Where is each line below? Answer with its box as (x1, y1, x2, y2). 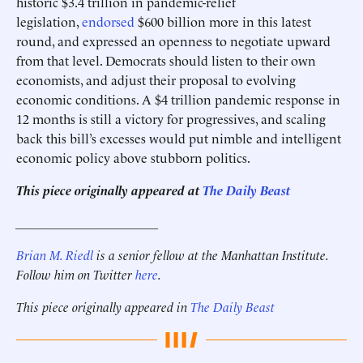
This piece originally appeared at (16, 181, 203, 199)
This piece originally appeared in (16, 297, 190, 315)
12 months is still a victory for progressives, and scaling (16, 109, 326, 127)
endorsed (82, 12, 135, 30)
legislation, (16, 12, 82, 30)
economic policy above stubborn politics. (16, 148, 250, 166)
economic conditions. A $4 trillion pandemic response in (16, 90, 340, 108)
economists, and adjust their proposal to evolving (16, 70, 296, 88)
